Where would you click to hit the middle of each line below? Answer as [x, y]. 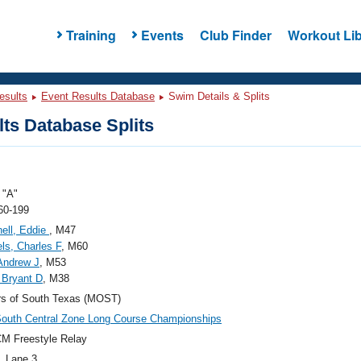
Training [91, 35]
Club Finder [235, 35]
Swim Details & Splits [218, 96]
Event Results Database [98, 96]
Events [162, 35]
